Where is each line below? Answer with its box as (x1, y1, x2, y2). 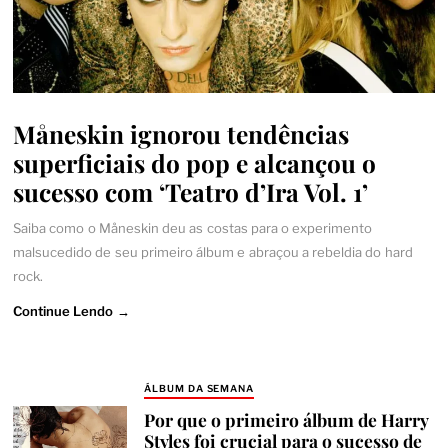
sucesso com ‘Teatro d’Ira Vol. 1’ (13, 174, 369, 208)
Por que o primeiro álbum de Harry (143, 408, 429, 432)
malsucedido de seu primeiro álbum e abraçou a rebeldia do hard (13, 244, 413, 261)
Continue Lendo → (13, 302, 130, 319)
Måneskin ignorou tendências (13, 116, 350, 150)
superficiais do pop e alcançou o (13, 145, 377, 179)
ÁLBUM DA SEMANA (143, 382, 255, 394)
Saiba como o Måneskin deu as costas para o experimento (13, 220, 373, 237)
